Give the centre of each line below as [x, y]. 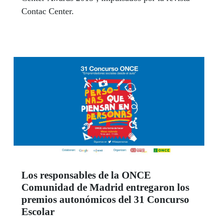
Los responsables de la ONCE [86, 175]
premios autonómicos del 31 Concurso [105, 200]
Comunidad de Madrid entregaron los [105, 188]
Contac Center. [48, 11]
